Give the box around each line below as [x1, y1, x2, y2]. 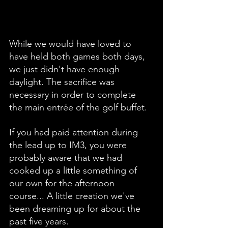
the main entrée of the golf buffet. [9, 102, 147, 113]
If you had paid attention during [9, 127, 140, 138]
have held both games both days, [9, 51, 148, 63]
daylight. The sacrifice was [9, 76, 117, 88]
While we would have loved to [9, 38, 134, 50]
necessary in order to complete [9, 89, 138, 101]
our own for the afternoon [9, 178, 117, 189]
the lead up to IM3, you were [9, 139, 129, 151]
